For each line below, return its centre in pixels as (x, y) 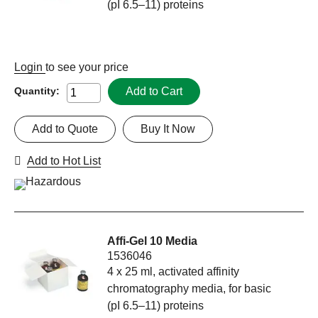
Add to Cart (154, 91)
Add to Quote (65, 128)
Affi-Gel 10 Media (153, 241)
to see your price (87, 67)
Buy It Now (168, 128)
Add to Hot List (64, 160)
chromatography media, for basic (190, 288)
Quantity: (37, 91)
